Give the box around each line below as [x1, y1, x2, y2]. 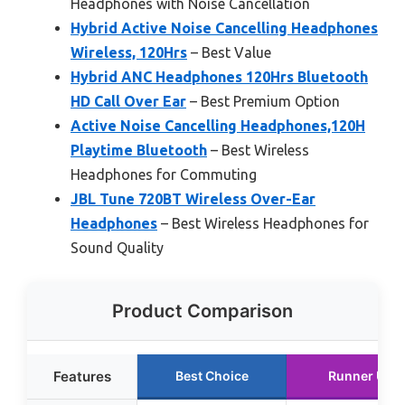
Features [52, 368, 111, 385]
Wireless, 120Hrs [71, 44, 187, 61]
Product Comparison [112, 300, 293, 322]
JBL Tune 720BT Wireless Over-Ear [71, 191, 316, 207]
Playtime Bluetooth [71, 142, 207, 158]
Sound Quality [71, 240, 164, 256]
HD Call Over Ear [71, 93, 186, 109]
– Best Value [187, 44, 271, 61]
